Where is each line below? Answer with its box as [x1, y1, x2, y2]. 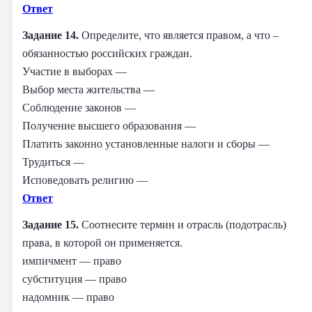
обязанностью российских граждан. [22, 46, 192, 60]
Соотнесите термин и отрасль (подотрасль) [81, 217, 286, 231]
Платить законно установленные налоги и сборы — [22, 136, 270, 150]
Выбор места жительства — [22, 82, 155, 96]
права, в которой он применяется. [22, 235, 182, 249]
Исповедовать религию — [22, 173, 148, 187]
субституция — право [22, 272, 127, 286]
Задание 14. [22, 28, 81, 42]
